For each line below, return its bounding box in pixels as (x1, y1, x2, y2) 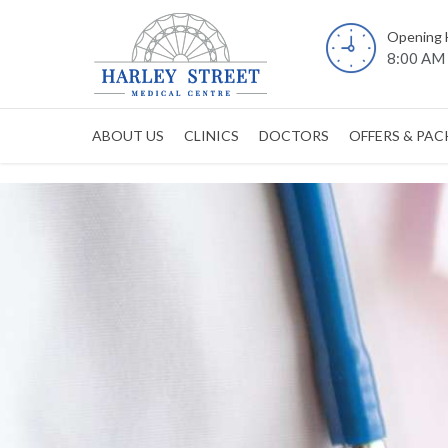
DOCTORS (259, 127, 329, 144)
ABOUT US (92, 127, 164, 144)
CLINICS (184, 127, 239, 144)
